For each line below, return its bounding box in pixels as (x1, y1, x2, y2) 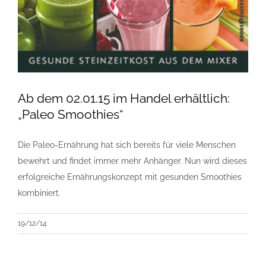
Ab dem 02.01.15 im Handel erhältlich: (18, 90, 230, 106)
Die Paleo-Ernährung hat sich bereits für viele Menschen (18, 140, 236, 150)
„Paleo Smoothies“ (18, 106, 123, 122)
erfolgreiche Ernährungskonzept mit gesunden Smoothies (18, 172, 242, 182)
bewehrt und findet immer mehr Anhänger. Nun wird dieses (18, 156, 247, 166)
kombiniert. (18, 188, 61, 198)
